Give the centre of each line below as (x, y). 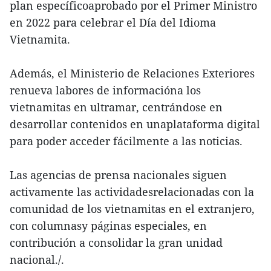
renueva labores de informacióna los (105, 90)
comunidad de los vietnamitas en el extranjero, (132, 208)
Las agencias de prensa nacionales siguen (118, 175)
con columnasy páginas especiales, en (108, 225)
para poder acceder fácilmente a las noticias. (126, 141)
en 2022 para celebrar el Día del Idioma (113, 22)
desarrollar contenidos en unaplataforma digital (135, 124)
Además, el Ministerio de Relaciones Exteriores (132, 73)
